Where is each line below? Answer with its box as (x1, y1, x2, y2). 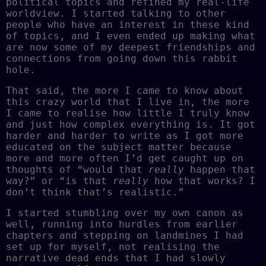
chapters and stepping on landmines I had (6, 229, 243, 241)
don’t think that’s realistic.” (6, 186, 184, 198)
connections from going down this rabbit (6, 52, 237, 64)
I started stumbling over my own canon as (6, 207, 243, 218)
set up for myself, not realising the (6, 240, 220, 252)
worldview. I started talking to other (6, 7, 226, 19)
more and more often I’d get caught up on (6, 152, 243, 164)
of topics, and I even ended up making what (6, 30, 255, 42)
